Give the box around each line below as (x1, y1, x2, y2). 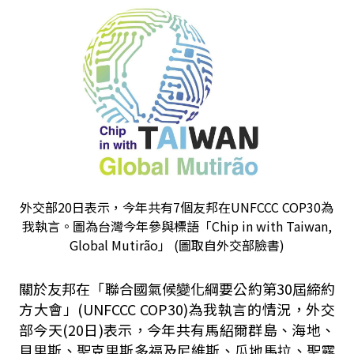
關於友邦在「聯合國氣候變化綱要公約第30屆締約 (18, 278, 336, 299)
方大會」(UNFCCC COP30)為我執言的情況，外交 (18, 299, 336, 319)
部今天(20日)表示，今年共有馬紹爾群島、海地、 (18, 319, 336, 340)
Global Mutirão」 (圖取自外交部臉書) (69, 235, 284, 254)
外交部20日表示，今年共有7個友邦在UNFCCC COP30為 (20, 198, 334, 217)
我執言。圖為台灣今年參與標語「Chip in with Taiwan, (21, 217, 332, 235)
